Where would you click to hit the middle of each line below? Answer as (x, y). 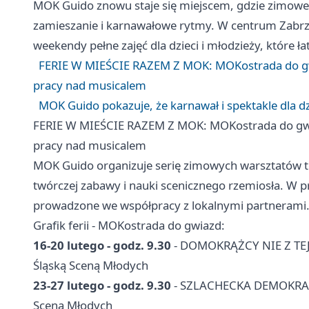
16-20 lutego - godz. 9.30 (102, 246)
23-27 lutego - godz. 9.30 (102, 286)
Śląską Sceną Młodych (91, 266)
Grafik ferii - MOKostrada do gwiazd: (129, 226)
